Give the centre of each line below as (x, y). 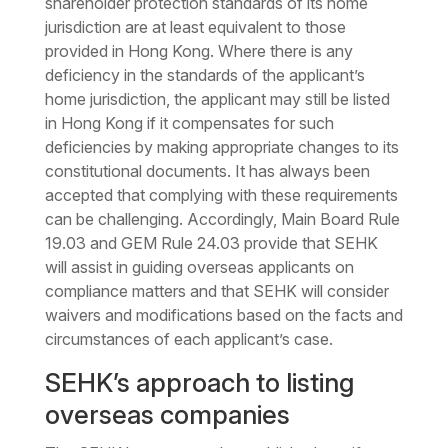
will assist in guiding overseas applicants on (199, 267)
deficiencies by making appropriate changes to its (221, 147)
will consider (342, 291)
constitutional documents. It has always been (207, 171)
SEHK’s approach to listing (199, 383)
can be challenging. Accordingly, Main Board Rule (222, 219)
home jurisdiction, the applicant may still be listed (217, 99)
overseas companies (167, 415)
